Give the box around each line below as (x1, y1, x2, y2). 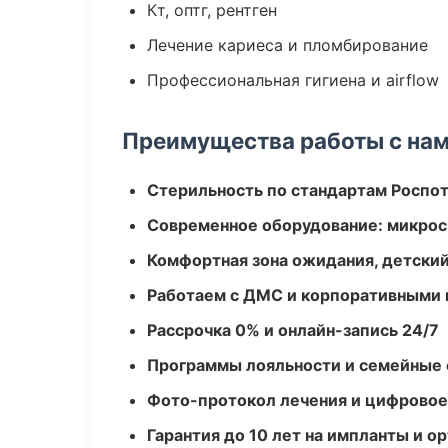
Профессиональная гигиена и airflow (147, 70, 439, 90)
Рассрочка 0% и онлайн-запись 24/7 (147, 320, 439, 340)
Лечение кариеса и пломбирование (147, 35, 428, 55)
